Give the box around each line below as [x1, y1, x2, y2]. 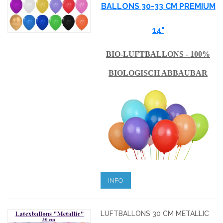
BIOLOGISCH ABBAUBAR [109, 68, 208, 77]
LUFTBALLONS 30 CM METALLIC [101, 209, 210, 218]
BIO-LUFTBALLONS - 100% [106, 49, 211, 58]
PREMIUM [179, 1, 216, 11]
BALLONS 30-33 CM [101, 1, 179, 11]
